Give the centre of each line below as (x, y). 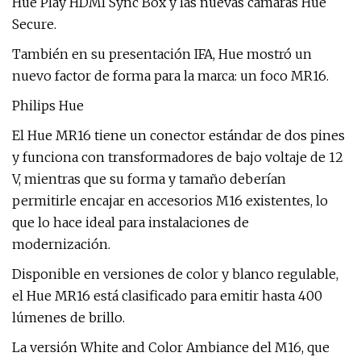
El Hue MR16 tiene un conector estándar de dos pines (178, 135)
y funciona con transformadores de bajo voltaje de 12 (178, 157)
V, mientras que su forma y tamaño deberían (149, 179)
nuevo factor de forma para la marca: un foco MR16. (170, 76)
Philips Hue (48, 106)
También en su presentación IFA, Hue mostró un (162, 54)
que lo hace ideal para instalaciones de (131, 222)
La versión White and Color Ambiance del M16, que (171, 347)
